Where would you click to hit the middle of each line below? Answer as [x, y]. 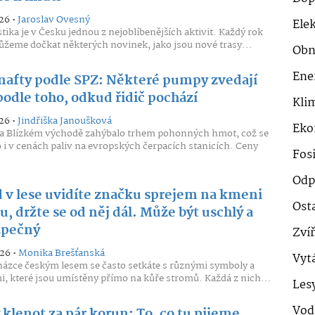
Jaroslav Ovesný [53, 20]
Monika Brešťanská [61, 253]
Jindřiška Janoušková [64, 121]
